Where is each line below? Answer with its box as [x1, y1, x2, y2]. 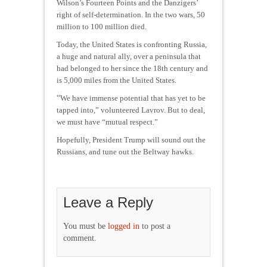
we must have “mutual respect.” [57, 117, 158, 126]
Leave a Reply [63, 194, 153, 210]
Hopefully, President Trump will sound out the [57, 135, 206, 144]
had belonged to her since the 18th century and [57, 63, 208, 73]
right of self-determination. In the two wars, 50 [57, 10, 205, 19]
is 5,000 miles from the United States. [57, 75, 176, 85]
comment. [63, 233, 97, 243]
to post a [139, 221, 170, 231]
